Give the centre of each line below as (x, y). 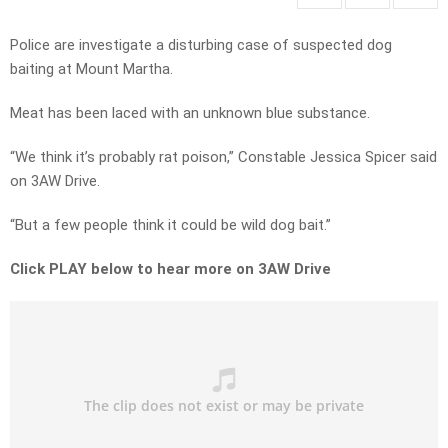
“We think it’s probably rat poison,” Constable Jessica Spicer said (223, 157)
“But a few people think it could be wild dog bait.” (170, 225)
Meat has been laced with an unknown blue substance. (190, 113)
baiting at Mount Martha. (91, 69)
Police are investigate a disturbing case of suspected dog (201, 45)
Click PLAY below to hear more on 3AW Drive (170, 269)
